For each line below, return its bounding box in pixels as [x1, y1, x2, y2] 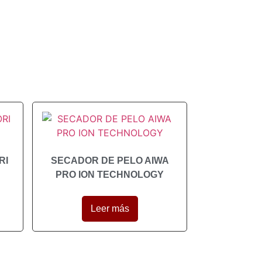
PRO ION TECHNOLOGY [56, 169, 164, 180]
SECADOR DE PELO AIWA [50, 155, 169, 166]
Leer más [90, 203, 129, 213]
